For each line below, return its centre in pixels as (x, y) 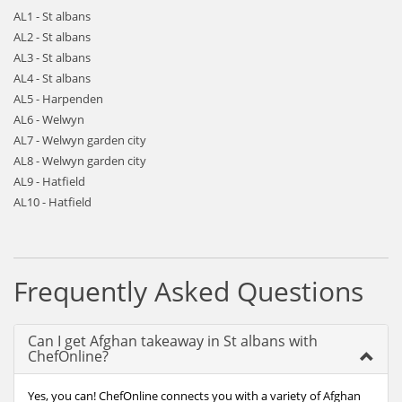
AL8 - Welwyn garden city (80, 161)
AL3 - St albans (52, 57)
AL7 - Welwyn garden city (80, 140)
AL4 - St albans (52, 78)
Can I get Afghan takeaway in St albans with (173, 341)
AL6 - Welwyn (49, 119)
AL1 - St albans (52, 16)
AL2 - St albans (52, 37)
